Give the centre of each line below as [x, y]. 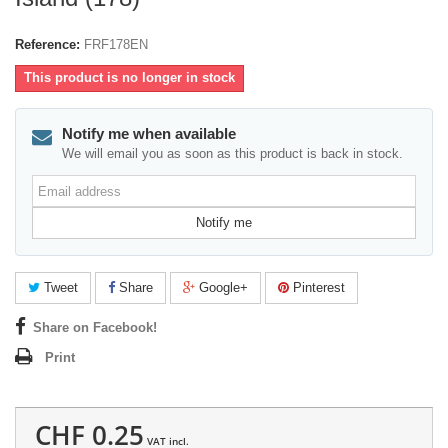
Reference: [47, 45]
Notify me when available [149, 134]
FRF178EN [116, 45]
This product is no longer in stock [129, 78]
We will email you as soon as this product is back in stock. [232, 154]
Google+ [221, 288]
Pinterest [317, 288]
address [55, 201]
